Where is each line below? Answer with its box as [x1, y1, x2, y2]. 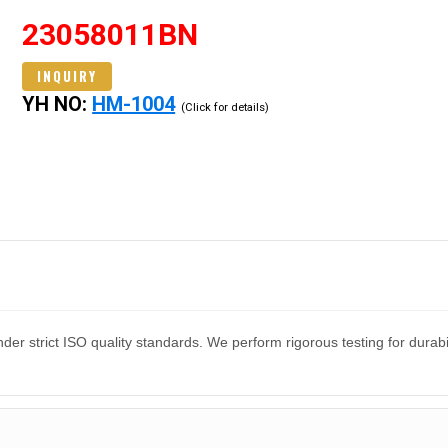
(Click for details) [181, 100, 270, 114]
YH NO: [22, 91, 93, 116]
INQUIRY [37, 65, 98, 86]
